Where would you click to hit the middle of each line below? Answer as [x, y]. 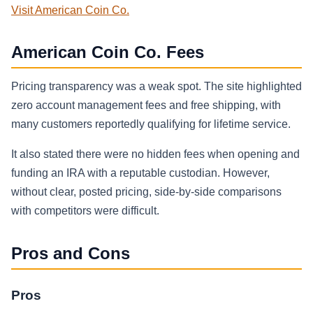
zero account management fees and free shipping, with [146, 105]
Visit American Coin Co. [70, 10]
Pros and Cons [71, 254]
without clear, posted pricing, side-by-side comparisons [146, 192]
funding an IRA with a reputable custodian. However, [140, 173]
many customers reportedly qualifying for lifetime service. [151, 124]
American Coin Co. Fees [108, 52]
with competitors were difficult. [85, 211]
